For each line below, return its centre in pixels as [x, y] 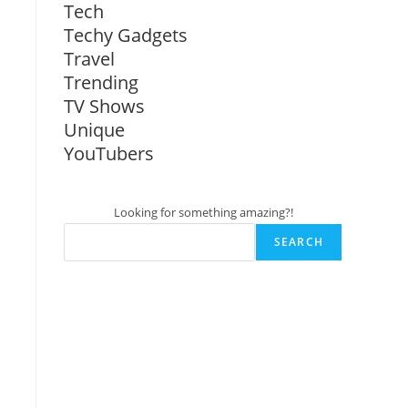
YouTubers [109, 153]
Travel [89, 59]
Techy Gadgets [126, 35]
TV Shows [104, 106]
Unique [94, 130]
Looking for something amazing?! [203, 212]
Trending [101, 82]
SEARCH [298, 242]
